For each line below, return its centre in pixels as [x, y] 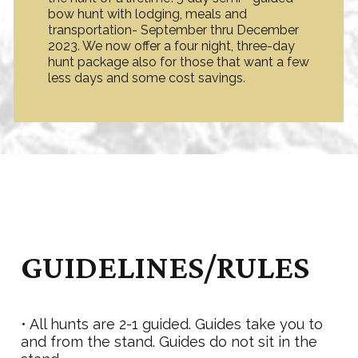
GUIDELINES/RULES [165, 267]
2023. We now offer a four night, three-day [171, 46]
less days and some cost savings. [147, 78]
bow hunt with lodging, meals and [147, 14]
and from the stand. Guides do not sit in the [169, 342]
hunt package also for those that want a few [179, 62]
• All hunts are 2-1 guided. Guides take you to [172, 324]
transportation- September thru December [173, 30]
